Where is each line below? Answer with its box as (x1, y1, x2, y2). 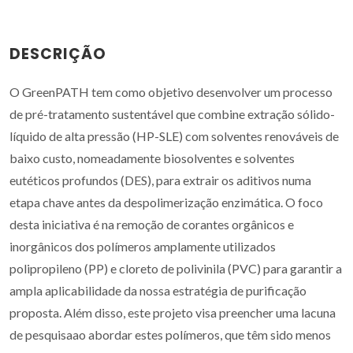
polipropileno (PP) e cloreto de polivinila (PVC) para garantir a (9, 261, 342, 276)
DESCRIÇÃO (9, 43, 106, 65)
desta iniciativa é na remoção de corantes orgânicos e (9, 217, 294, 232)
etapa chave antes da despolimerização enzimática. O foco (9, 195, 323, 210)
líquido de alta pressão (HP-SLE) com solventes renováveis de (9, 128, 339, 143)
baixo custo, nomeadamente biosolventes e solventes (9, 150, 295, 165)
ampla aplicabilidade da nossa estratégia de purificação (9, 283, 307, 298)
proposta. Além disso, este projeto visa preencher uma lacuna (9, 305, 336, 320)
